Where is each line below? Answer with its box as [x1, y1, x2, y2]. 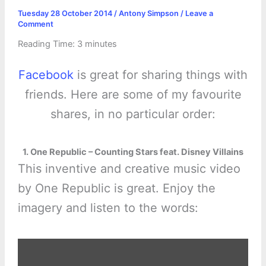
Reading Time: [17, 39, 77, 50]
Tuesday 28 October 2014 [17, 8, 114, 18]
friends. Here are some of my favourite [24, 87, 242, 102]
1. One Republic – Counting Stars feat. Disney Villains [23, 147, 243, 158]
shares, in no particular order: [50, 107, 216, 122]
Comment [17, 19, 53, 28]
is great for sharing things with [74, 68, 248, 83]
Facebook [18, 68, 74, 83]
